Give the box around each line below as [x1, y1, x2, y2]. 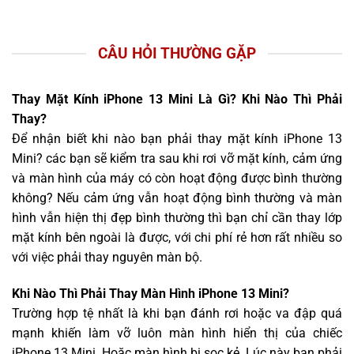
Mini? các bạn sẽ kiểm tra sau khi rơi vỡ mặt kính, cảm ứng [12, 151, 342, 167]
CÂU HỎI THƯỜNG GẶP [98, 43, 256, 62]
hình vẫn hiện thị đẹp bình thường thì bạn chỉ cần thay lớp [12, 210, 342, 226]
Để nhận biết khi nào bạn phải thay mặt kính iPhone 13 [12, 131, 342, 147]
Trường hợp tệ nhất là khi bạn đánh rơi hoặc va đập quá [12, 305, 342, 321]
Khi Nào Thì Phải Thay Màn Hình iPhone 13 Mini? [12, 285, 289, 301]
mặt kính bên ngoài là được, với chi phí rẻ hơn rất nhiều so [12, 230, 342, 246]
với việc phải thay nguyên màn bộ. [12, 250, 202, 265]
